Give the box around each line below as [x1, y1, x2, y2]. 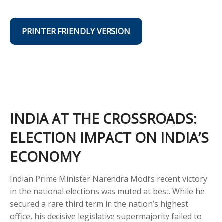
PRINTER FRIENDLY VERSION [22, 26, 130, 37]
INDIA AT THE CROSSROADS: [10, 109, 197, 128]
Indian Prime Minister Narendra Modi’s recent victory [10, 173, 207, 184]
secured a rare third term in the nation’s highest [10, 198, 188, 209]
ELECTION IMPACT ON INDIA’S [10, 128, 209, 147]
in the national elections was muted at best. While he [10, 186, 205, 197]
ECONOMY [10, 147, 80, 166]
